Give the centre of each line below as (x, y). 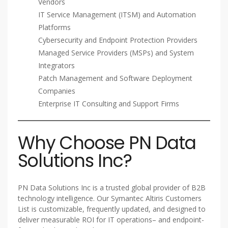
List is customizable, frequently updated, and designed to (112, 209)
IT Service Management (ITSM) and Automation (117, 14)
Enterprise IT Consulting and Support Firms (109, 103)
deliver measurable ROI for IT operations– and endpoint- (111, 219)
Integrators (56, 65)
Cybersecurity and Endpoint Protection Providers (118, 40)
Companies (57, 91)
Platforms (54, 27)
